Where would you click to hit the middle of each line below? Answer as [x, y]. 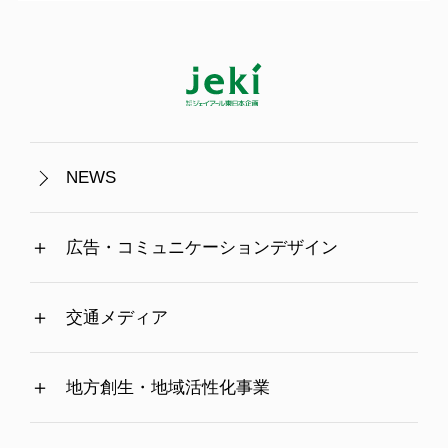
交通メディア [116, 318]
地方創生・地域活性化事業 [167, 388]
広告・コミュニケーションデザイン [201, 248]
